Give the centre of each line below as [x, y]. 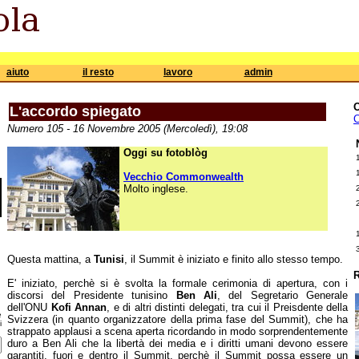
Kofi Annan [79, 307]
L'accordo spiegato [75, 111]
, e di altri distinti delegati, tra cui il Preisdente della [227, 307]
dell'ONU [29, 307]
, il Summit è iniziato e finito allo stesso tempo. [234, 259]
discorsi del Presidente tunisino [92, 295]
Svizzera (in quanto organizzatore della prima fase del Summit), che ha [177, 319]
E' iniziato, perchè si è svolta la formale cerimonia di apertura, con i [177, 283]
